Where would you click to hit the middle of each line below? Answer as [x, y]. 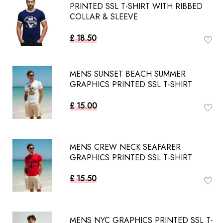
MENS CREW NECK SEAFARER [125, 147]
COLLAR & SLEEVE [104, 17]
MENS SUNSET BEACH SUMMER [128, 74]
